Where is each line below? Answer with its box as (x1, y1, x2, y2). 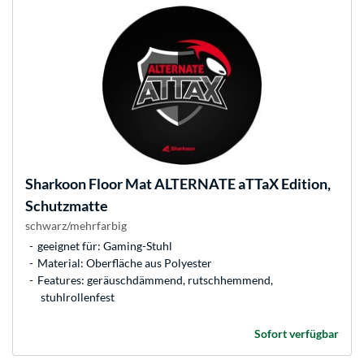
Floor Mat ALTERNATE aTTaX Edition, (86, 175, 331, 193)
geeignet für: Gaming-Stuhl (37, 239, 172, 253)
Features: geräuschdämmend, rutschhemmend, (37, 273, 273, 288)
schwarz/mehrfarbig (25, 219, 127, 233)
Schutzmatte (25, 197, 108, 215)
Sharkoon (25, 175, 86, 193)
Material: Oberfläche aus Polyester (37, 256, 212, 271)
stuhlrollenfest (41, 290, 115, 305)
